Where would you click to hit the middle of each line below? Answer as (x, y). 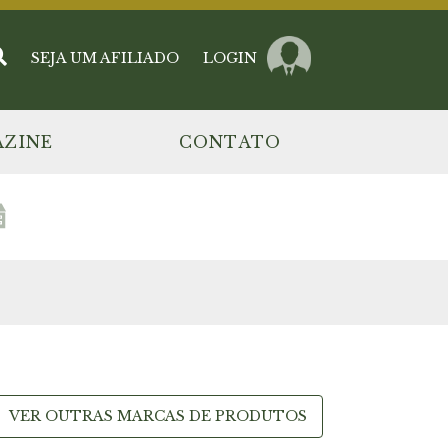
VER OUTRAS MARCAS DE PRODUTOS (158, 416)
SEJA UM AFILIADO (105, 57)
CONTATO (230, 142)
